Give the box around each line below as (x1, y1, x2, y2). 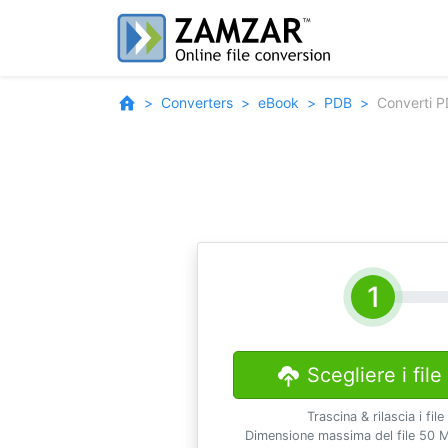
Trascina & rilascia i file (307, 409, 445, 424)
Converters (161, 94, 233, 111)
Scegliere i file (306, 363, 442, 387)
